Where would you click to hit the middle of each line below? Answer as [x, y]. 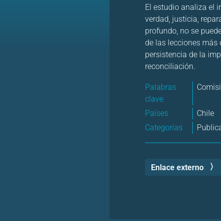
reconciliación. [170, 66]
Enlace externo [177, 167]
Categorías [164, 127]
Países [157, 113]
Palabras [161, 87]
